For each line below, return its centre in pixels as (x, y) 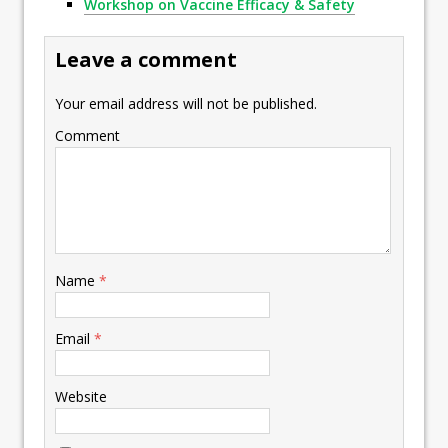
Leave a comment (146, 60)
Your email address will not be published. (186, 104)
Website (81, 397)
